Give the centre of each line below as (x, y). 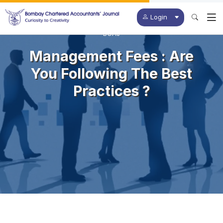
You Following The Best (111, 73)
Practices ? (111, 91)
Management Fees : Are (111, 56)
